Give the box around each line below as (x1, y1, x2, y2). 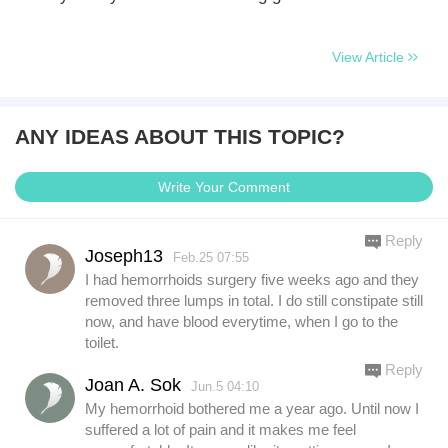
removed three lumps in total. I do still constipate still (85, 292, 423, 309)
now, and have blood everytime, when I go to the (85, 313, 398, 330)
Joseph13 (85, 246, 163, 266)
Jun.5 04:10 (191, 379, 259, 394)
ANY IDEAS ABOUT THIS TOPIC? (15, 125, 345, 148)
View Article (332, 49, 408, 65)
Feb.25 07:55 (173, 250, 249, 265)
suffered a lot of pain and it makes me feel (85, 421, 356, 438)
